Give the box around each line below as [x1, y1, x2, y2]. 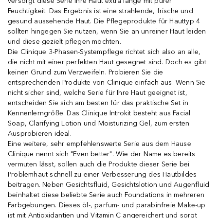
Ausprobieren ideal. [8, 129, 72, 138]
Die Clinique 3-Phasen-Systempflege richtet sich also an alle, [8, 48, 201, 56]
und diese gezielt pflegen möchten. [8, 37, 121, 46]
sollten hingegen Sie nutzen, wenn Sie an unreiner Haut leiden [8, 27, 206, 36]
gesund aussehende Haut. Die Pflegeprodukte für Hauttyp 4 [8, 17, 200, 26]
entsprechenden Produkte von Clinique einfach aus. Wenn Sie [8, 78, 206, 87]
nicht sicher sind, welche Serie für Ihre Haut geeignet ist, [8, 89, 187, 97]
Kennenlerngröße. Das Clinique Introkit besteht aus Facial [8, 109, 191, 118]
